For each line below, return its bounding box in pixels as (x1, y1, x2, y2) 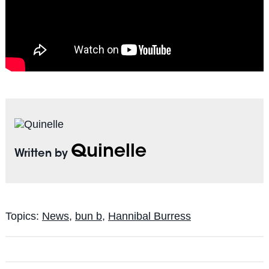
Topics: (5, 210, 42, 222)
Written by (14, 148, 71, 160)
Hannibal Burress (107, 210, 191, 222)
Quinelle (70, 143, 147, 162)
